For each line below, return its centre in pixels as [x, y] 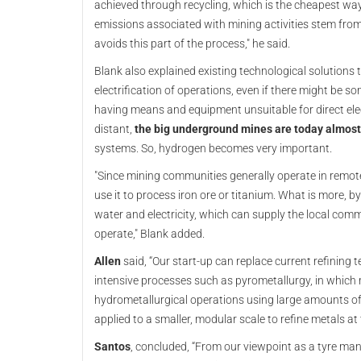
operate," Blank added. [151, 234]
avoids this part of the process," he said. [193, 44]
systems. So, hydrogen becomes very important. [214, 148]
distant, [113, 129]
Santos [112, 346]
